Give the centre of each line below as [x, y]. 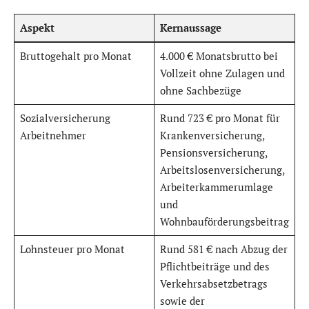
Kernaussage [190, 28]
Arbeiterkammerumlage [216, 187]
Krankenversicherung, [212, 136]
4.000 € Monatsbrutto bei [219, 56]
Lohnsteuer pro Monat [72, 249]
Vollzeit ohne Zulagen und [222, 73]
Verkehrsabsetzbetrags [213, 284]
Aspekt [37, 28]
